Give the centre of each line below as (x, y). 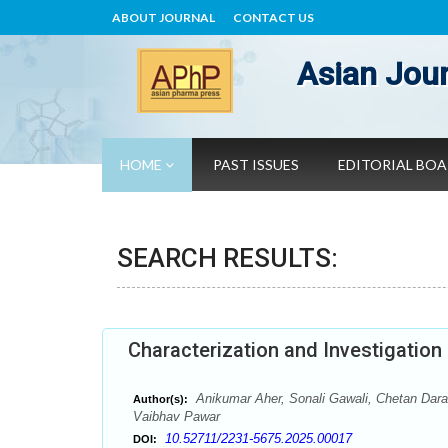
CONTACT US (273, 17)
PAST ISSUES (256, 164)
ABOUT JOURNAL (163, 17)
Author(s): (160, 399)
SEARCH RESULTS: (227, 258)
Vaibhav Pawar (176, 416)
